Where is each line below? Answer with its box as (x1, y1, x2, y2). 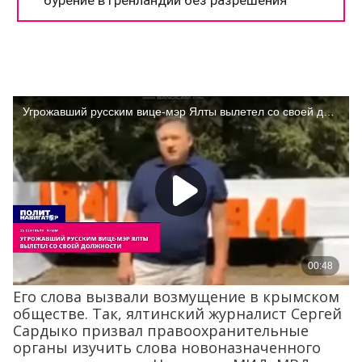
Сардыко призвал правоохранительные (13, 320, 309, 340)
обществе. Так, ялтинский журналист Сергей (13, 303, 342, 323)
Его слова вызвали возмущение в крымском (13, 286, 339, 306)
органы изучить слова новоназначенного (13, 337, 321, 357)
